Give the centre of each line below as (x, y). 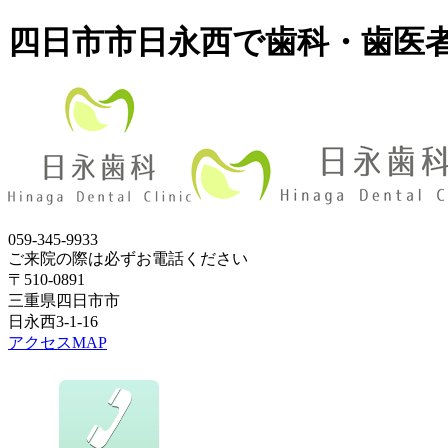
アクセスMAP (57, 342)
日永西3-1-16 (53, 321)
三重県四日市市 (64, 300)
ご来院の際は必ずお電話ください (128, 258)
